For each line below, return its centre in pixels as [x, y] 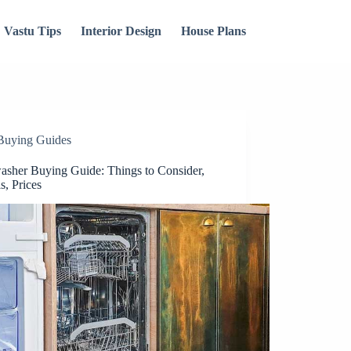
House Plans [213, 31]
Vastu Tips [32, 31]
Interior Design [121, 31]
